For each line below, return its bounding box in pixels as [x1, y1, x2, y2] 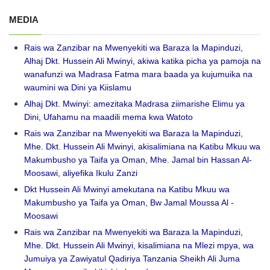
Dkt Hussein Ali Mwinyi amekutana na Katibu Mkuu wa [24, 184, 230, 195]
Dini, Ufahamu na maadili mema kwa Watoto [24, 112, 193, 122]
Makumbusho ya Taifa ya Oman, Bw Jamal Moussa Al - [24, 198, 234, 208]
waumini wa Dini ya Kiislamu [24, 83, 131, 93]
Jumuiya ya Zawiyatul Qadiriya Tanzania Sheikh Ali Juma [24, 254, 240, 264]
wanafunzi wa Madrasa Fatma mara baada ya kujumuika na [24, 69, 253, 80]
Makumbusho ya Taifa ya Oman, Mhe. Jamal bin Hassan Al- [24, 155, 252, 165]
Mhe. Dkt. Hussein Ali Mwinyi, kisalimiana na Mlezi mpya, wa [24, 240, 254, 251]
